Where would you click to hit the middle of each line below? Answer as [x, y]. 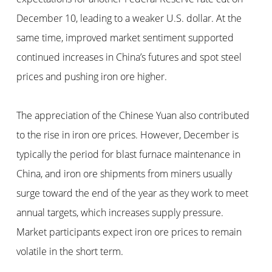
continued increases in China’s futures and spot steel [129, 57]
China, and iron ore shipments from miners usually [124, 174]
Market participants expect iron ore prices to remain [129, 232]
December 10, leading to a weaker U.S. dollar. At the [129, 19]
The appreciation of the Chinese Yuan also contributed [133, 116]
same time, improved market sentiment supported [125, 38]
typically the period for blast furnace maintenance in [128, 155]
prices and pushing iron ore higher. [91, 77]
